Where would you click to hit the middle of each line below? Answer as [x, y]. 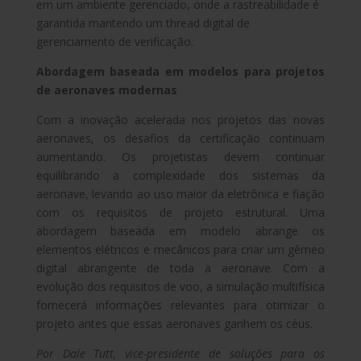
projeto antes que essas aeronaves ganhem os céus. [174, 323]
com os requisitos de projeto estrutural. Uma [180, 212]
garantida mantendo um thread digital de [143, 23]
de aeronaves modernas [106, 89]
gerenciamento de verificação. [114, 41]
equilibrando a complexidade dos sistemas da [180, 175]
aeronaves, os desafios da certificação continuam [180, 138]
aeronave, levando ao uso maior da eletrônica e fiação [180, 193]
